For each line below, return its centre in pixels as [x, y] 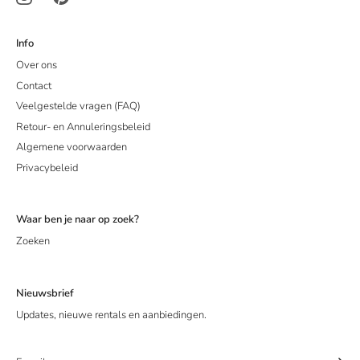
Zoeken [33, 241]
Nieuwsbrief [45, 293]
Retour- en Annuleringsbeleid [83, 127]
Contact [34, 86]
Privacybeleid [47, 168]
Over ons [37, 65]
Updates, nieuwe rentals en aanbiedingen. [111, 315]
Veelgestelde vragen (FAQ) [78, 106]
